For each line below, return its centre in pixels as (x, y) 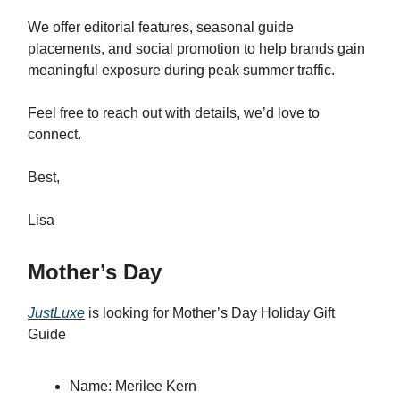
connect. (54, 135)
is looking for (129, 313)
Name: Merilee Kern (133, 387)
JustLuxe (56, 313)
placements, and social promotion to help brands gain (196, 49)
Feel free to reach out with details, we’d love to (174, 113)
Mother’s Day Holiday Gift (254, 313)
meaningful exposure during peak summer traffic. (181, 71)
